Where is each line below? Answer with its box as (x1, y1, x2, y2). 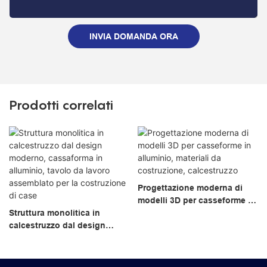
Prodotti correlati (9, 97, 113, 113)
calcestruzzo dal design (9, 221, 105, 231)
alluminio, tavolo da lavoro (9, 246, 117, 256)
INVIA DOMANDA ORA (89, 31, 178, 41)
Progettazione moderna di (137, 183, 243, 193)
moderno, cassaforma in (9, 233, 107, 243)
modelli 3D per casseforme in (137, 195, 256, 206)
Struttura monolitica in (9, 208, 100, 218)
